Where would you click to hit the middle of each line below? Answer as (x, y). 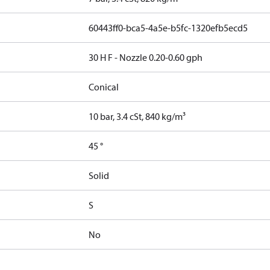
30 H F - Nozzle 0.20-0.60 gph (146, 57)
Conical (104, 87)
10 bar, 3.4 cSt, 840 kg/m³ (137, 116)
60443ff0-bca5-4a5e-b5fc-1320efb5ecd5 (168, 28)
